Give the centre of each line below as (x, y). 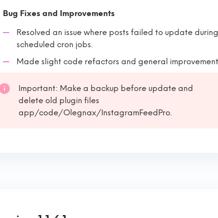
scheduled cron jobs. (54, 45)
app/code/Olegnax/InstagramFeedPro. (95, 113)
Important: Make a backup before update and (106, 88)
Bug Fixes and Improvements (59, 13)
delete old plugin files (59, 100)
